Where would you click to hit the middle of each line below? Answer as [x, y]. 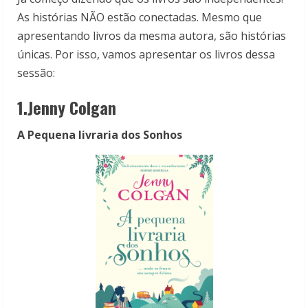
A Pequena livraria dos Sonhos [101, 134]
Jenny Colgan [72, 107]
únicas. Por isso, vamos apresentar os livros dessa [146, 54]
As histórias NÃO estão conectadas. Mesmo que [140, 17]
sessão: [36, 73]
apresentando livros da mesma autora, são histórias [152, 35]
